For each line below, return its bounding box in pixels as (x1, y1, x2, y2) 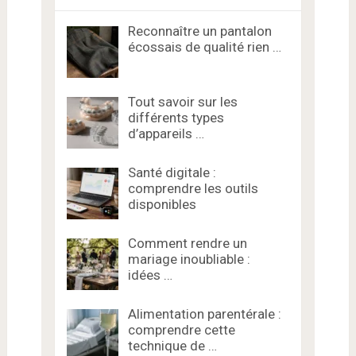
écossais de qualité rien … (127, 39, 281, 56)
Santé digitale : (127, 164, 216, 181)
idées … (127, 267, 172, 284)
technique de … (127, 338, 217, 354)
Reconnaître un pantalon (127, 23, 272, 40)
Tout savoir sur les (127, 94, 238, 110)
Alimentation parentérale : (127, 306, 281, 323)
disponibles (127, 196, 196, 213)
